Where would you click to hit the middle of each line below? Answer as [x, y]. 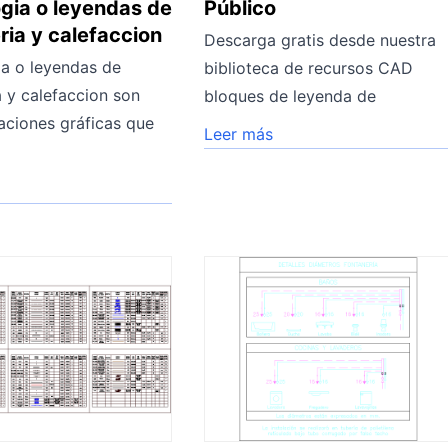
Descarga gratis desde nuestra [320, 39]
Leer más [239, 133]
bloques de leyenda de [290, 95]
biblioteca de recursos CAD [309, 67]
